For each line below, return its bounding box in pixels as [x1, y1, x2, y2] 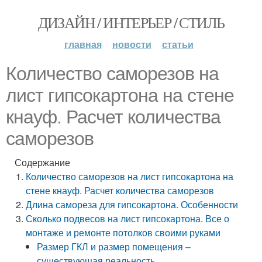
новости [112, 37, 151, 51]
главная [64, 37, 102, 51]
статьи [161, 37, 194, 51]
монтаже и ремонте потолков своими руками [26, 226, 221, 239]
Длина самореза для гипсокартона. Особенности [26, 198, 239, 211]
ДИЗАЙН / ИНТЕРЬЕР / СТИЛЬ [37, 12, 225, 32]
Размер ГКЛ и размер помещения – [37, 240, 191, 253]
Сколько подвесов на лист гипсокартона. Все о [26, 212, 230, 225]
